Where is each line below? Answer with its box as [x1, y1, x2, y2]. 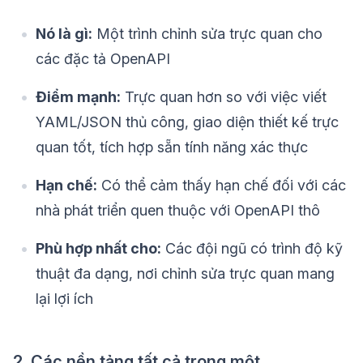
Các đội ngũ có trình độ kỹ [161, 240, 343, 258]
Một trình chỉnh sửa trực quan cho [92, 25, 322, 43]
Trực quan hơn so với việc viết [121, 88, 327, 106]
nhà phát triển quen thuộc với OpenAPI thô [36, 202, 320, 220]
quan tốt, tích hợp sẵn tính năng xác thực [36, 139, 308, 156]
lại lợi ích [36, 290, 93, 308]
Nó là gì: [36, 25, 92, 43]
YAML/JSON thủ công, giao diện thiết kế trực [36, 113, 339, 131]
